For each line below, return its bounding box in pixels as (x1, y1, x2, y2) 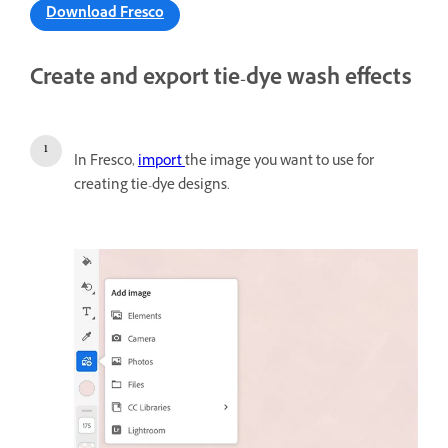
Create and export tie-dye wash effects (30, 62, 412, 98)
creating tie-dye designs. (74, 174, 230, 198)
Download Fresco (46, 2, 164, 26)
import (138, 150, 185, 174)
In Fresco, (74, 150, 138, 174)
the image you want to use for (185, 150, 374, 174)
